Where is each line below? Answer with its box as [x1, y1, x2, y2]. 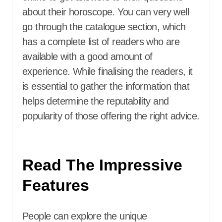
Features [22, 176, 89, 194]
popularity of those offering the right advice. [22, 111, 200, 121]
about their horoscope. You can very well [22, 6, 189, 17]
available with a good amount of [22, 51, 153, 62]
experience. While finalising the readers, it [22, 66, 193, 77]
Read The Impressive [22, 156, 182, 174]
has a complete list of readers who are [22, 36, 180, 47]
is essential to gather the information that [22, 81, 190, 92]
